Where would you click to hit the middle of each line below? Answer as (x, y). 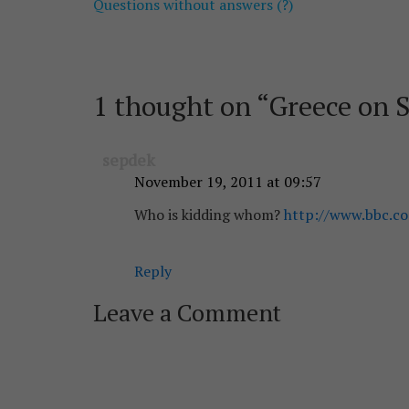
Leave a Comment (187, 313)
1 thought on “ (181, 106)
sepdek (129, 160)
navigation (158, 30)
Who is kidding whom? (209, 215)
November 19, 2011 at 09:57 (228, 182)
